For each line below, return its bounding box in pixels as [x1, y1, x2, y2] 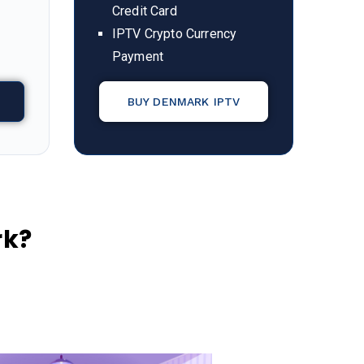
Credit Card [112, 3, 177, 19]
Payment [112, 49, 164, 64]
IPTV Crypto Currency [112, 26, 237, 41]
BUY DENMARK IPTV [127, 95, 240, 108]
